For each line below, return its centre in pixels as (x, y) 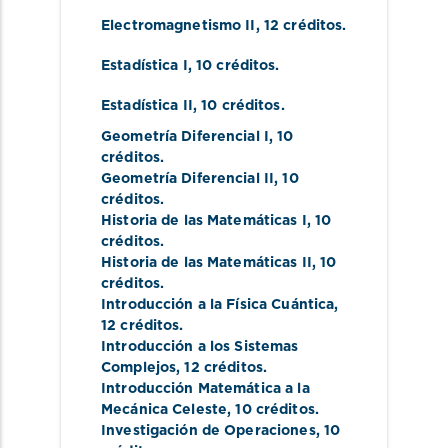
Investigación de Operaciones (208, 430)
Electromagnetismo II (178, 26)
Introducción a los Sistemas (200, 346)
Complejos (139, 367)
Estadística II (147, 106)
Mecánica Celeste (164, 409)
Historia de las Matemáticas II (206, 262)
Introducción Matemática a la (205, 388)
